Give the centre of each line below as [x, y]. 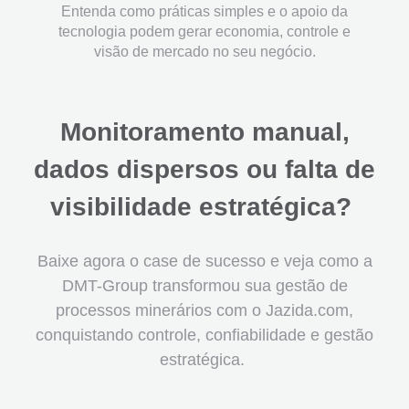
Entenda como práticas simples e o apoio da [204, 11]
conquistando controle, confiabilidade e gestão [204, 335]
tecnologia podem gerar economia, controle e [204, 31]
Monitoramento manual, [204, 132]
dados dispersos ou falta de [204, 169]
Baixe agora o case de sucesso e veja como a [204, 261]
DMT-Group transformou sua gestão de [204, 286]
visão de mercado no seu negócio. [204, 52]
